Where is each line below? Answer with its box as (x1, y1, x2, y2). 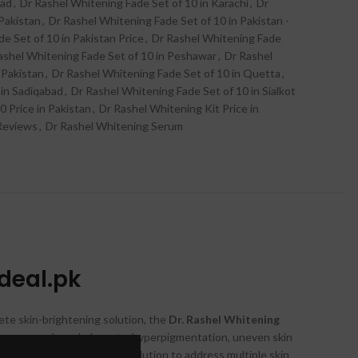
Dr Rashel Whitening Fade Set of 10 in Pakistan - (49, 14, 289, 28)
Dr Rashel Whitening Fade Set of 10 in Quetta (52, 66, 280, 81)
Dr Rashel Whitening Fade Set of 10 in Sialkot (71, 84, 296, 98)
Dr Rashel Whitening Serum (46, 119, 183, 133)
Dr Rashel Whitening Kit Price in (99, 101, 259, 116)
